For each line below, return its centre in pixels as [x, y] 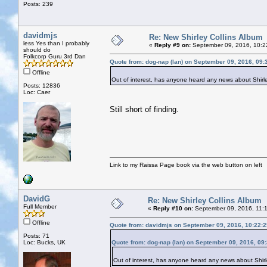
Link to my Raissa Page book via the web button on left [186, 164]
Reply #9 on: [173, 45]
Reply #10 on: [173, 208]
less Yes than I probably [56, 43]
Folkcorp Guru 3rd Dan [55, 56]
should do [37, 49]
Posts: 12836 [42, 85]
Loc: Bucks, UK [44, 242]
